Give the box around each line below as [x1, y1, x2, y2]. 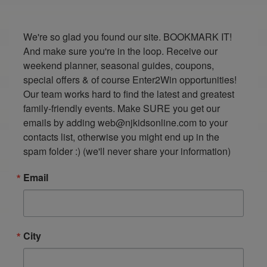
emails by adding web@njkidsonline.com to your [23, 116, 228, 130]
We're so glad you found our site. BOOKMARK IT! [23, 30, 232, 44]
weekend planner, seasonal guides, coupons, [23, 58, 214, 73]
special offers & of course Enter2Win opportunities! [23, 73, 237, 87]
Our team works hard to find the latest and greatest [23, 87, 234, 101]
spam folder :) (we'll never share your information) [23, 144, 231, 159]
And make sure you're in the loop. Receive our [23, 44, 218, 58]
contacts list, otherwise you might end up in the [23, 130, 219, 144]
